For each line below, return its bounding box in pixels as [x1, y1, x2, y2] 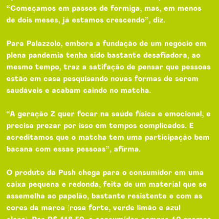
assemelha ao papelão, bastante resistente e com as [6, 193, 203, 200]
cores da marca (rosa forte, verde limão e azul [6, 204, 181, 212]
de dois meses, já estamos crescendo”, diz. [6, 17, 168, 24]
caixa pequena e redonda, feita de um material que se [6, 181, 207, 188]
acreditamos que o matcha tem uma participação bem [6, 134, 210, 141]
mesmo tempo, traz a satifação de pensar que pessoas [6, 64, 211, 71]
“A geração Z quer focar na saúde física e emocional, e [6, 110, 211, 118]
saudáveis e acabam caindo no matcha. [6, 87, 152, 94]
